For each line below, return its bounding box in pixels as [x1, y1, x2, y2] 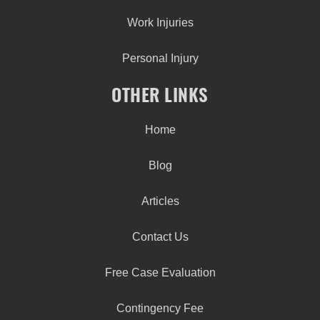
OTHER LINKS [111, 87, 209, 106]
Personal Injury [121, 51, 199, 64]
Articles [141, 194, 179, 207]
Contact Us [131, 230, 189, 243]
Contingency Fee [116, 301, 204, 314]
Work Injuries [126, 16, 194, 29]
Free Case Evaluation [104, 266, 216, 279]
